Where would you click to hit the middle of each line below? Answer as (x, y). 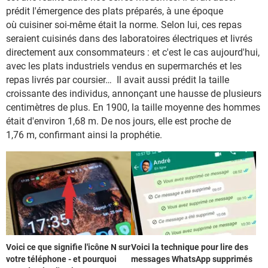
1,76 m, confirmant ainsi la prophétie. (84, 135)
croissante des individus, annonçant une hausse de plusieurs (134, 94)
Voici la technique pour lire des (190, 247)
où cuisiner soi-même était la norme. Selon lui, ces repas (124, 25)
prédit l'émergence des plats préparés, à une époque (115, 11)
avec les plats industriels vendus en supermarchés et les (124, 66)
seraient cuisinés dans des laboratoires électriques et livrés (129, 39)
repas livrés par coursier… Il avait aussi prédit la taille (118, 80)
